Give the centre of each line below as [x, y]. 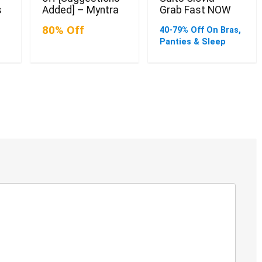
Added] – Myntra [80, 10]
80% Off [63, 30]
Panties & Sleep [192, 42]
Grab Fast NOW [195, 10]
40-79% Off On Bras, [200, 30]
